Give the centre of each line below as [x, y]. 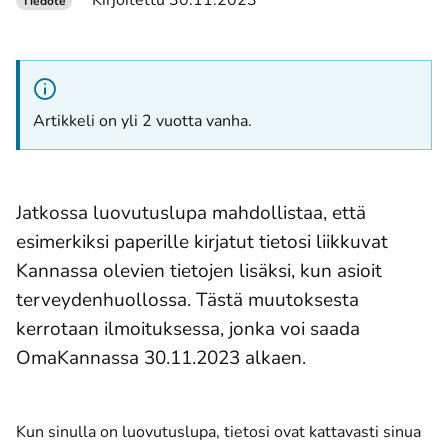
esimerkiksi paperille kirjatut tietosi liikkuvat [202, 241]
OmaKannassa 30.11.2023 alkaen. [161, 357]
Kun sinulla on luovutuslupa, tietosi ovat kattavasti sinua [218, 432]
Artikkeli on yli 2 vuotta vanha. [142, 121]
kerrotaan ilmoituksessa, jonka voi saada [188, 328]
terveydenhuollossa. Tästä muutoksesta [187, 299]
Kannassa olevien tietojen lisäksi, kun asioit [199, 270]
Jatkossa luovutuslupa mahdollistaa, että [191, 212]
